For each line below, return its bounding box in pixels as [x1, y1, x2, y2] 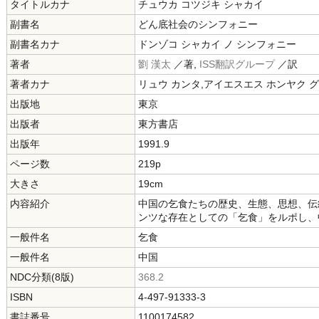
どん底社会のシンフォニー [138, 19, 258, 30]
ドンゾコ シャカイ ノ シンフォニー [138, 38, 296, 50]
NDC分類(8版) [10, 271, 74, 283]
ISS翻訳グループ [199, 58, 275, 70]
